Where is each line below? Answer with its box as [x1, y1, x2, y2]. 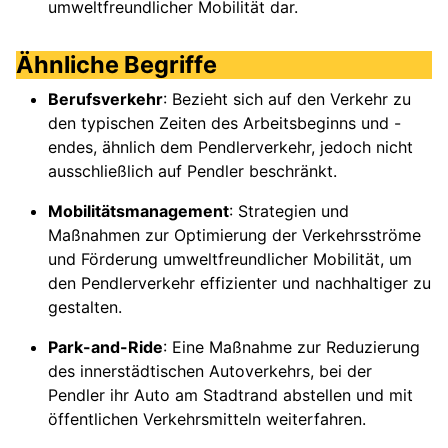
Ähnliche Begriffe [16, 50, 217, 80]
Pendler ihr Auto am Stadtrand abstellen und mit [48, 385, 413, 406]
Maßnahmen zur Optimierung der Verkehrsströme [48, 225, 421, 246]
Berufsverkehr [48, 89, 163, 110]
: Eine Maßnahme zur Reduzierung [163, 337, 420, 358]
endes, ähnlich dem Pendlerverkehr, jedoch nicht [48, 137, 413, 158]
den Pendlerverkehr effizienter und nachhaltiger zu [48, 273, 431, 294]
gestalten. [48, 297, 122, 318]
